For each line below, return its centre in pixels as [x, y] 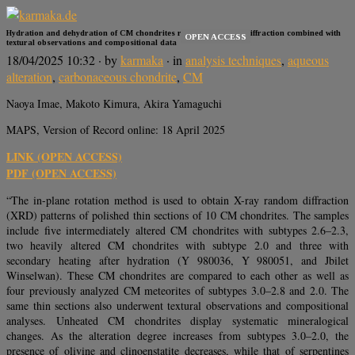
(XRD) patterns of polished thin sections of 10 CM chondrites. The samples [177, 216]
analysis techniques [233, 60]
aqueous [308, 60]
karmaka [142, 60]
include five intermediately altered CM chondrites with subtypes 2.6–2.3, [177, 231]
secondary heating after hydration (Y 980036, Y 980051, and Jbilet [177, 261]
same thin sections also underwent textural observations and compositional [177, 306]
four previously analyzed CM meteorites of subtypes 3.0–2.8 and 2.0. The [177, 291]
